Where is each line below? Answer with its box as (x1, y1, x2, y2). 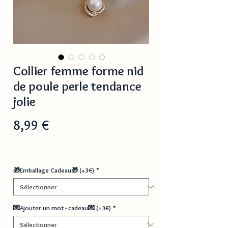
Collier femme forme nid (13, 63, 144, 79)
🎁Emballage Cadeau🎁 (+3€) (13, 166, 94, 175)
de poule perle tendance (13, 78, 141, 94)
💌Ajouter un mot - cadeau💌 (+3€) (13, 204, 111, 212)
